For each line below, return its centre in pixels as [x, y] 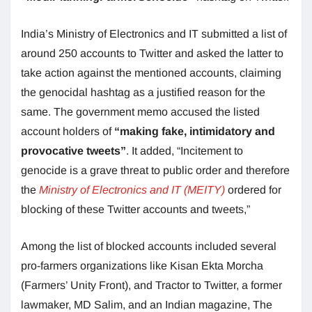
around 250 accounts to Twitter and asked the [133, 53]
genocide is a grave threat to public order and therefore [155, 170]
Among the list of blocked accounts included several [149, 246]
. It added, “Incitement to [185, 150]
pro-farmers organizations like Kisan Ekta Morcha [142, 265]
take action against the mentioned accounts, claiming [151, 72]
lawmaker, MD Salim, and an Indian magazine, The [147, 304]
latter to [265, 53]
